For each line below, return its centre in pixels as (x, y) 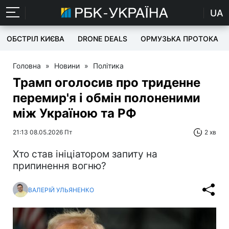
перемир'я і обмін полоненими (107, 98)
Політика (108, 66)
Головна (27, 66)
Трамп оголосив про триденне (107, 83)
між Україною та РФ (75, 113)
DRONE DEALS (102, 39)
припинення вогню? (60, 166)
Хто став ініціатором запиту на (85, 154)
